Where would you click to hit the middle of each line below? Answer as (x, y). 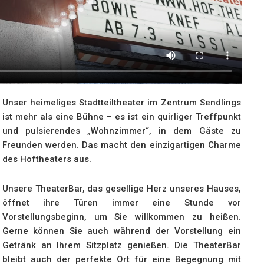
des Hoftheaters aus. (47, 159)
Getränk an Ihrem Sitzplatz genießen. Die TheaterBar (121, 245)
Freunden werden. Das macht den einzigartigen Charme (121, 145)
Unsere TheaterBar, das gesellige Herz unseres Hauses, (121, 189)
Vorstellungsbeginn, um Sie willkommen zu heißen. (121, 217)
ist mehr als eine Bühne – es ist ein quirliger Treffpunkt (121, 117)
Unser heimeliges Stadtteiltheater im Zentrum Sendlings (121, 103)
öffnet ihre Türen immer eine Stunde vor (121, 203)
